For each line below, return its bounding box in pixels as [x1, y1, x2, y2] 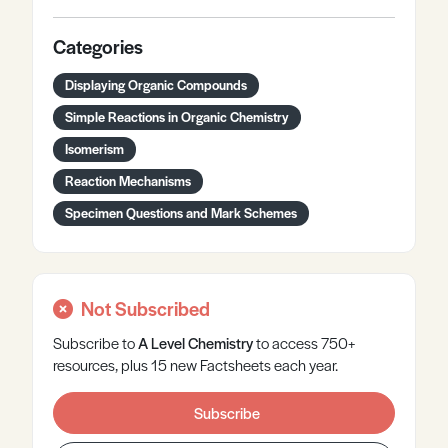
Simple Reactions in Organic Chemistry [65, 107, 289, 126]
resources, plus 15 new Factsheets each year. [53, 354, 338, 375]
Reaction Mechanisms [65, 171, 191, 190]
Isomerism [65, 139, 124, 158]
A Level [138, 332, 188, 353]
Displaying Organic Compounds [65, 75, 247, 94]
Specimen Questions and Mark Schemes [65, 203, 297, 222]
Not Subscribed [81, 295, 210, 322]
